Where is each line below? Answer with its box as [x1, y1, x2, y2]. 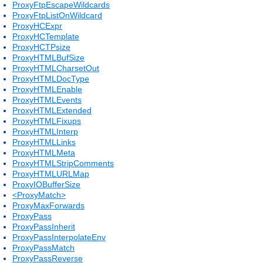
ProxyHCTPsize [12, 42, 70, 52]
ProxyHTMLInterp [12, 126, 78, 136]
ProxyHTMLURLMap [12, 168, 89, 178]
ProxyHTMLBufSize [12, 52, 85, 62]
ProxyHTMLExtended [12, 105, 92, 115]
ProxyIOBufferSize [12, 179, 80, 189]
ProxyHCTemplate [12, 31, 79, 41]
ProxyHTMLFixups [12, 116, 81, 126]
